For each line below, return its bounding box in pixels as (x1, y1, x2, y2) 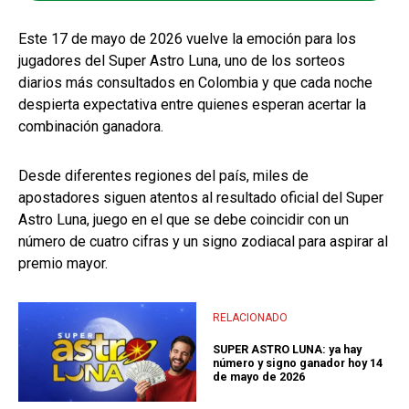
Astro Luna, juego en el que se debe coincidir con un (18, 210, 349, 228)
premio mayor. (18, 254, 108, 272)
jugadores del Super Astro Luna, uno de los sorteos (18, 51, 345, 69)
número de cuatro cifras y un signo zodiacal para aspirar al (18, 232, 388, 250)
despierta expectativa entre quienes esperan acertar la (18, 95, 366, 113)
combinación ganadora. (18, 117, 163, 135)
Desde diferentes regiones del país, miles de (18, 166, 309, 184)
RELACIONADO (213, 310, 288, 324)
